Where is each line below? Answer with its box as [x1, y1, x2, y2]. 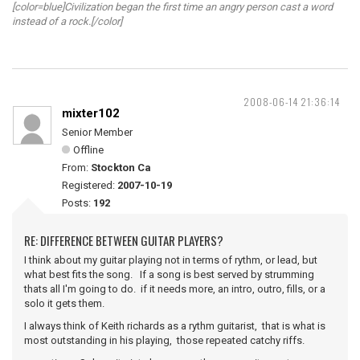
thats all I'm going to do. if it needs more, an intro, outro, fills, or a [24, 283, 325, 295]
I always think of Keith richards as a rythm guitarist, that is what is [24, 320, 325, 332]
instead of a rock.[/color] [12, 15, 122, 27]
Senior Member [62, 126, 133, 138]
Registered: [62, 179, 117, 191]
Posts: [62, 197, 93, 209]
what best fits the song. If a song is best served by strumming [24, 268, 314, 280]
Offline [73, 144, 104, 156]
